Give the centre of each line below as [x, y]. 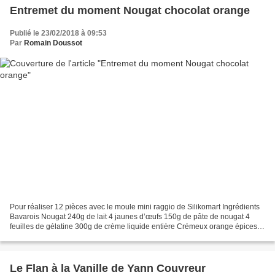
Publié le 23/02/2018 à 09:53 [58, 33]
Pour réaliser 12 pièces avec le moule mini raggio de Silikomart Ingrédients [135, 207]
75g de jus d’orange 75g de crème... [70, 237]
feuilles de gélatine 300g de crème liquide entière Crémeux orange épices [134, 227]
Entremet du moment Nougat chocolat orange [187, 10]
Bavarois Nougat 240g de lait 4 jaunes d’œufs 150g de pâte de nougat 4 [130, 217]
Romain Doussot [53, 43]
